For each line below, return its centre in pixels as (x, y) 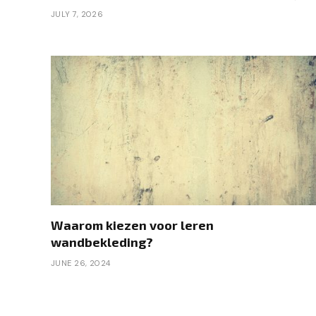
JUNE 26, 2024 (81, 263)
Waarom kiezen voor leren (132, 225)
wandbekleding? (102, 242)
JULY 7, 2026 (77, 14)
